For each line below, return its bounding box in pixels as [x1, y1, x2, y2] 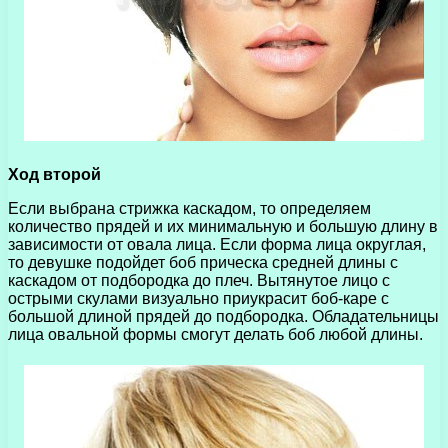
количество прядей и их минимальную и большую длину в [8, 217, 438, 235]
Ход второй [8, 165, 101, 183]
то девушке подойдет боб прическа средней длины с [8, 253, 398, 271]
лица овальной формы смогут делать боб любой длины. [8, 325, 423, 343]
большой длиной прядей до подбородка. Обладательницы [8, 307, 439, 325]
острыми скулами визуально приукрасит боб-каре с [8, 289, 389, 307]
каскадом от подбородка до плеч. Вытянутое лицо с [8, 271, 390, 289]
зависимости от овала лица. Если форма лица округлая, [8, 235, 426, 253]
